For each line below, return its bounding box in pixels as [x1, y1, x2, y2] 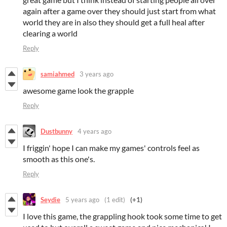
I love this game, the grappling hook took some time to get [23, 211, 222, 221]
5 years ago [65, 195, 99, 204]
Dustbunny [41, 127, 72, 135]
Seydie [41, 195, 60, 204]
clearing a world [23, 28, 78, 39]
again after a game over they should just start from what [23, 6, 216, 16]
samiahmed [41, 69, 74, 78]
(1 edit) [104, 195, 125, 204]
